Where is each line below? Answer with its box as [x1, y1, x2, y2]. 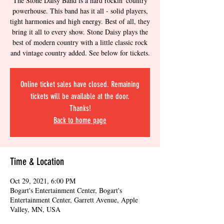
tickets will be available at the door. [30, 91, 129, 101]
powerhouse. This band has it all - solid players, [12, 6, 148, 15]
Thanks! [69, 103, 91, 113]
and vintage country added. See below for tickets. [10, 48, 150, 57]
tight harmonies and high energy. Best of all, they [10, 16, 150, 26]
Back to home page [53, 115, 106, 125]
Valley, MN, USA [10, 204, 60, 214]
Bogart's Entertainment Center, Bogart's [10, 185, 122, 195]
